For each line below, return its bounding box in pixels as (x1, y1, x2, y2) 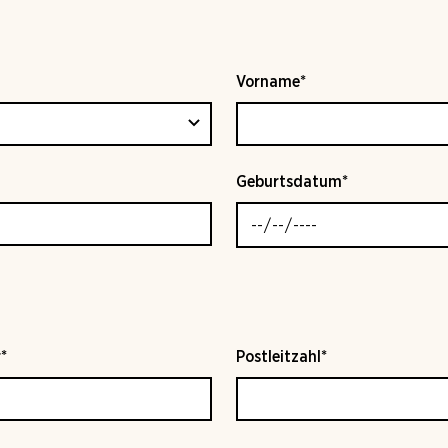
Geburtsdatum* (236, 174, 348, 190)
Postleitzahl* (236, 349, 327, 365)
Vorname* (236, 74, 306, 90)
